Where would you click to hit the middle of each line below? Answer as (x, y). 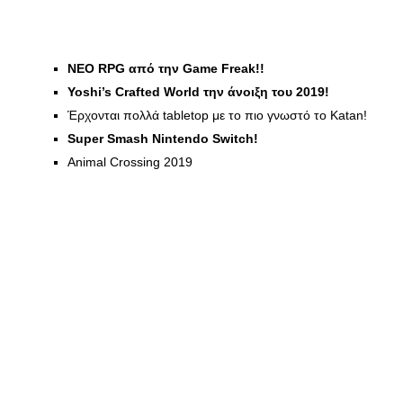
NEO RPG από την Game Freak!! (166, 68)
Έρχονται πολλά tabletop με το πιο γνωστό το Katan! (217, 115)
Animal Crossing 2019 (130, 162)
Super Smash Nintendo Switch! (163, 139)
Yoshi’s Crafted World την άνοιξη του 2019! (198, 92)
